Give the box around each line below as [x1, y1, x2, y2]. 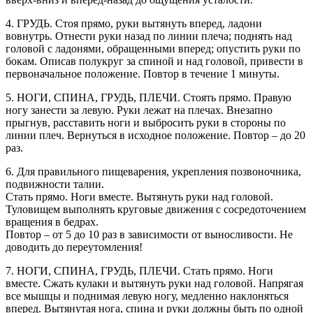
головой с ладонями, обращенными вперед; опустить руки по [6, 42, 300, 54]
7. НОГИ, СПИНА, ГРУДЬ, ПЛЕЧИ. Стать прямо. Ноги [6, 264, 273, 277]
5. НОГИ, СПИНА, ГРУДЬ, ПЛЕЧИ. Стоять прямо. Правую [6, 91, 291, 103]
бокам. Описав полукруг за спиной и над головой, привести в [6, 54, 303, 67]
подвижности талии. [6, 177, 104, 190]
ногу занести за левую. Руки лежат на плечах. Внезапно [6, 103, 272, 116]
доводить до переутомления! [6, 240, 143, 253]
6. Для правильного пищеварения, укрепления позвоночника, [6, 165, 301, 177]
